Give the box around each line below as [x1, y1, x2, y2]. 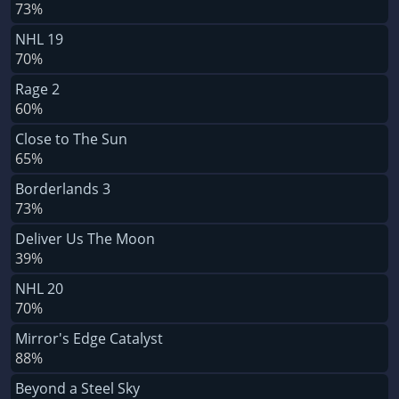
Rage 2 [15, 78, 60, 99]
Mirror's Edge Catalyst [15, 328, 163, 348]
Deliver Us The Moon [15, 228, 155, 248]
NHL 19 [15, 28, 63, 49]
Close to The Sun [15, 128, 127, 149]
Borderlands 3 [15, 178, 110, 199]
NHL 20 [15, 278, 63, 298]
